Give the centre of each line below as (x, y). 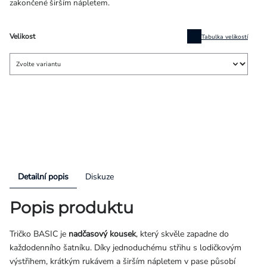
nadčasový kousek (102, 234)
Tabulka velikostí (225, 36)
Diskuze (100, 177)
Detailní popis (43, 177)
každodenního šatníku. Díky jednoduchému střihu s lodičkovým (125, 248)
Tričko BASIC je (39, 234)
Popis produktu (72, 208)
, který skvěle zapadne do (182, 234)
